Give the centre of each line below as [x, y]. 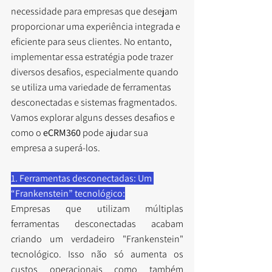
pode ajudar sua [115, 132]
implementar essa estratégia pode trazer [93, 56]
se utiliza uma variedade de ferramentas [92, 87]
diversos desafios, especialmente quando [96, 72]
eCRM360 [62, 132]
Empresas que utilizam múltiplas [97, 208]
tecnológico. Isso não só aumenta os [97, 254]
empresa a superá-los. [56, 148]
